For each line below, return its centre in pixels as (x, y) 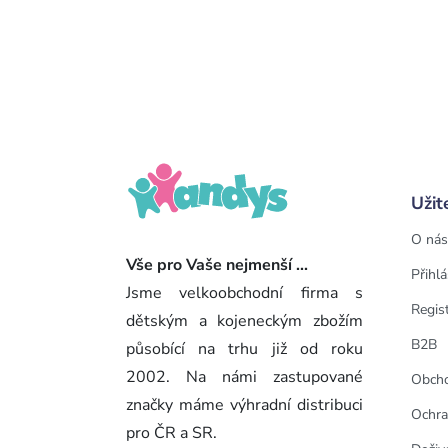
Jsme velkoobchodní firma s (244, 292)
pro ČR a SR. (171, 432)
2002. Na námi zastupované (244, 376)
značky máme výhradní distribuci (244, 404)
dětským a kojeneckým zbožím (244, 320)
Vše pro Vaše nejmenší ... (217, 264)
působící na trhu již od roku (244, 348)
